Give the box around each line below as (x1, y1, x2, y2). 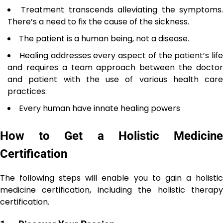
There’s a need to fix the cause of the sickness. (7, 15, 189, 27)
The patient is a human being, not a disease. (19, 32, 189, 44)
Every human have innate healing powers (19, 102, 180, 114)
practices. (7, 85, 47, 97)
